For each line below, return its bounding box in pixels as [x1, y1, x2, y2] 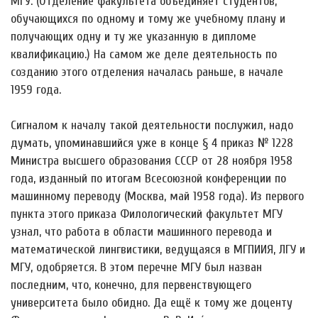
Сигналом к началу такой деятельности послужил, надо [11, 117, 293, 133]
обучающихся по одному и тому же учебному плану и [11, 11, 285, 26]
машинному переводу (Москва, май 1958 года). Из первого [11, 188, 304, 204]
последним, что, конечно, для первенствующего [11, 277, 251, 292]
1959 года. [11, 82, 61, 97]
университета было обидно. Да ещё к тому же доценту [11, 295, 292, 310]
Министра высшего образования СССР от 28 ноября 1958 [11, 153, 292, 168]
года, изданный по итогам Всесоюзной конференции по [11, 170, 286, 186]
